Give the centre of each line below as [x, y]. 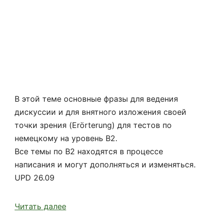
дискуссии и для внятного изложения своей [100, 112]
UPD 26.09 [35, 177]
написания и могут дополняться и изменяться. [105, 164]
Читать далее [40, 206]
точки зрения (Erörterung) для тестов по [93, 125]
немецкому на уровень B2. [66, 138]
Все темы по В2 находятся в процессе [89, 151]
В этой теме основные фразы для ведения [96, 99]
